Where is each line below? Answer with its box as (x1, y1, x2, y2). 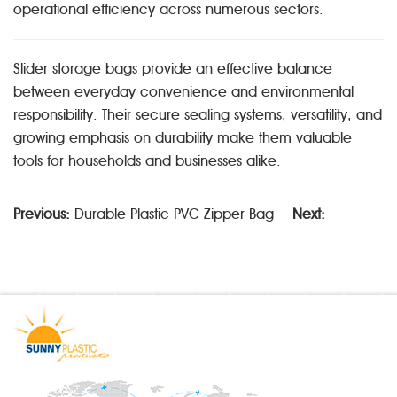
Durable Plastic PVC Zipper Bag (74, 206, 274, 222)
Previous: (13, 206, 70, 222)
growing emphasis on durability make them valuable (13, 129, 352, 146)
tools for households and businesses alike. (13, 152, 281, 169)
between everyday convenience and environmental (13, 83, 354, 100)
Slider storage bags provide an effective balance (13, 60, 332, 77)
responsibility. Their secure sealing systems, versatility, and (13, 106, 382, 123)
